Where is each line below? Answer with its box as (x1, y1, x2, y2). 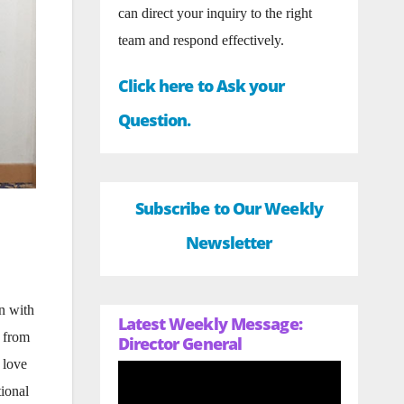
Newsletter (186, 232, 272, 253)
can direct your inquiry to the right (117, 5, 312, 21)
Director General (117, 333, 243, 354)
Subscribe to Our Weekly (134, 197, 323, 219)
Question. (117, 109, 191, 131)
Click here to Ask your (117, 75, 284, 96)
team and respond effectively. (117, 32, 284, 48)
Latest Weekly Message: (117, 313, 302, 335)
